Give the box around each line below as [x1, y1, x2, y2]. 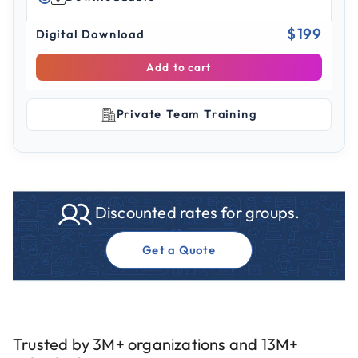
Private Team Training [116, 107, 257, 121]
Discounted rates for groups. [91, 201, 300, 222]
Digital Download [36, 26, 145, 42]
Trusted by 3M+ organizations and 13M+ [13, 334, 299, 354]
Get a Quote [141, 243, 217, 257]
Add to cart [146, 61, 212, 74]
